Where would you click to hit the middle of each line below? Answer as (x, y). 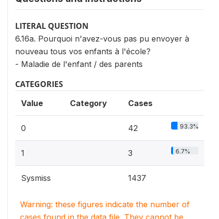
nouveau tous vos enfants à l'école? (83, 52)
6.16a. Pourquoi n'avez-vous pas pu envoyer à (102, 39)
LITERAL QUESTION (52, 26)
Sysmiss (36, 178)
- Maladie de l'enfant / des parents (79, 64)
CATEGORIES (39, 84)
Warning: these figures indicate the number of (105, 205)
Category (88, 103)
